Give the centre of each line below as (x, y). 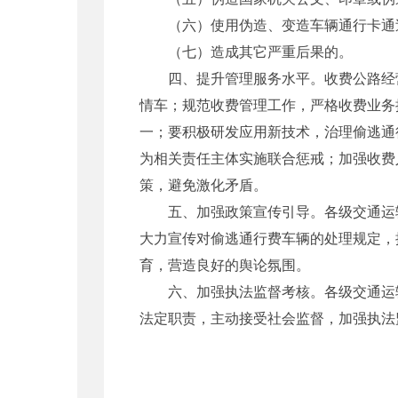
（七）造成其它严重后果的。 (246, 51)
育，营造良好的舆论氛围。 (225, 264)
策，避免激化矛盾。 (203, 184)
